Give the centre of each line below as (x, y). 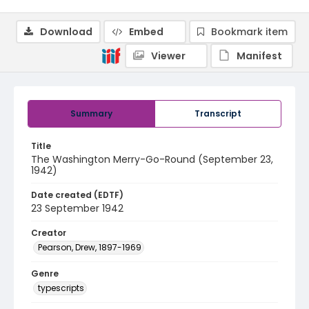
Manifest (259, 56)
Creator (49, 233)
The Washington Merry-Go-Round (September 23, (152, 159)
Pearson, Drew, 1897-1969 (90, 247)
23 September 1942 (77, 208)
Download (66, 32)
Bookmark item (249, 32)
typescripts (61, 288)
